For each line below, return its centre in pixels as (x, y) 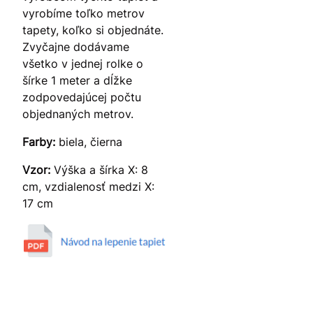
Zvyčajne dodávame (76, 47)
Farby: (41, 142)
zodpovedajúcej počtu (82, 97)
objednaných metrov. (78, 114)
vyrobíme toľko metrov (83, 14)
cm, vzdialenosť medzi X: (88, 187)
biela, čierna (90, 142)
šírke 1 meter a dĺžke (77, 81)
